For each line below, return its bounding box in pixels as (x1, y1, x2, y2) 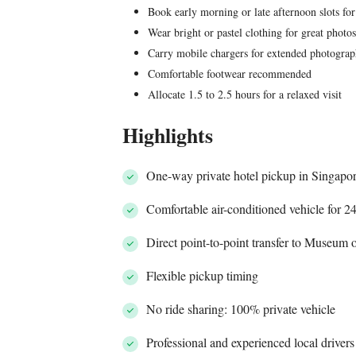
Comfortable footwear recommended (148, 66, 312, 81)
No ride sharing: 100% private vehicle (146, 300, 336, 317)
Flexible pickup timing (146, 267, 259, 284)
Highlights (122, 120, 214, 150)
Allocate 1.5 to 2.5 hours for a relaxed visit (148, 87, 342, 102)
